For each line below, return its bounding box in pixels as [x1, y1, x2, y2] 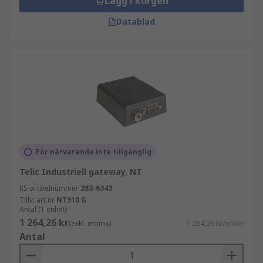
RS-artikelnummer [19, 183, 79, 193]
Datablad [116, 16, 155, 27]
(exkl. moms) [69, 218, 111, 228]
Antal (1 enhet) [19, 204, 67, 214]
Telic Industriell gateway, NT [19, 166, 142, 177]
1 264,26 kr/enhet [186, 218, 244, 228]
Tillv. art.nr [19, 195, 55, 205]
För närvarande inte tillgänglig [36, 147, 151, 157]
